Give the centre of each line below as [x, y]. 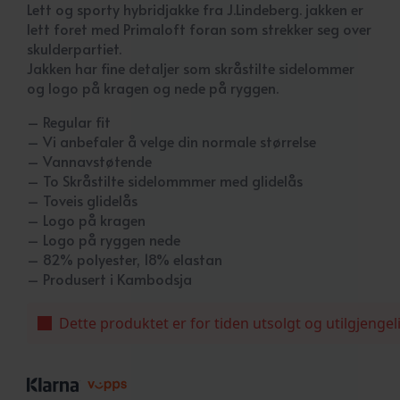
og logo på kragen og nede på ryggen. [153, 87]
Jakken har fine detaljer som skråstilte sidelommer [191, 67]
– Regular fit [69, 121]
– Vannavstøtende [89, 160]
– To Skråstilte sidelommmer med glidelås [165, 180]
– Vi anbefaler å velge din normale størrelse [171, 141]
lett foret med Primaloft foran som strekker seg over [199, 28]
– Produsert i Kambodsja [109, 278]
